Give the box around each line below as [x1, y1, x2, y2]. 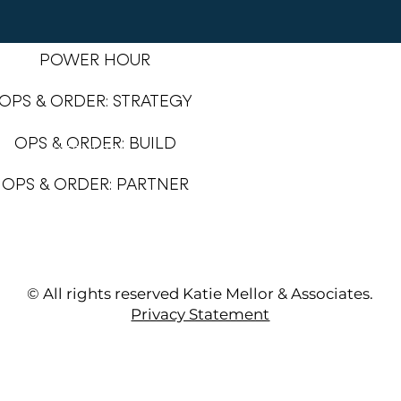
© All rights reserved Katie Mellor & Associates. [27, 285, 374, 303]
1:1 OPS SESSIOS [34, 216, 156, 237]
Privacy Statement [131, 305, 270, 324]
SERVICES [52, 142, 128, 164]
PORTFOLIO [268, 142, 362, 164]
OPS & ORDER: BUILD [13, 132, 176, 154]
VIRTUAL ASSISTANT [19, 258, 171, 279]
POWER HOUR [39, 50, 150, 72]
